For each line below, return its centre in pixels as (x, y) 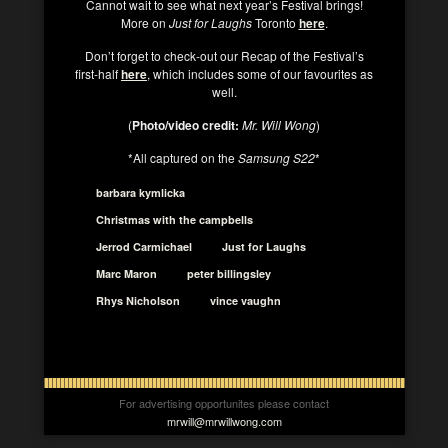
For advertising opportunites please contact (224, 402)
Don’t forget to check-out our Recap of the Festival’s (224, 55)
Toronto (276, 22)
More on (143, 22)
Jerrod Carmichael (144, 246)
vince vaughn (245, 300)
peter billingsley (229, 273)
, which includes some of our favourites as (260, 73)
